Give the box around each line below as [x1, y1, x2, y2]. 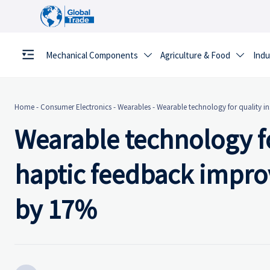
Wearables [118, 102, 151, 113]
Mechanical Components [45, 49, 138, 61]
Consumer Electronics [40, 102, 111, 113]
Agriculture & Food [160, 49, 231, 61]
